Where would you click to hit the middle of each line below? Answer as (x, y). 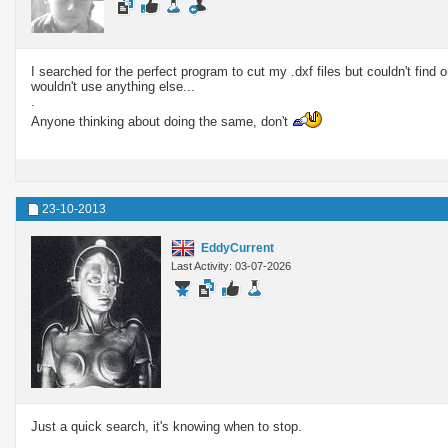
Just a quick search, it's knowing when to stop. (166, 426)
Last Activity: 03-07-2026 (231, 265)
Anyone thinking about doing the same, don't (161, 121)
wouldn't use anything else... (113, 86)
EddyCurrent (237, 247)
